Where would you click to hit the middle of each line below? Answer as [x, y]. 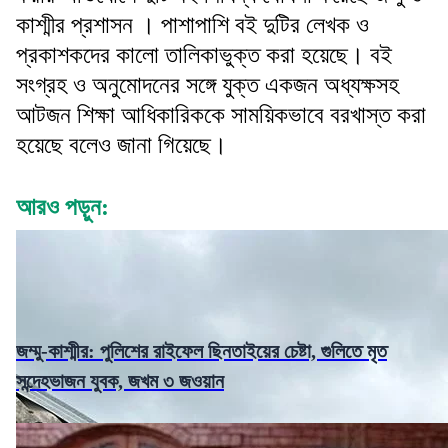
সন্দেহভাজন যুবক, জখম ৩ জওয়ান [120, 381]
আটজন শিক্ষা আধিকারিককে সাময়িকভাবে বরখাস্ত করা [221, 114]
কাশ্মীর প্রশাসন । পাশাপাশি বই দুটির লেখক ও [192, 24]
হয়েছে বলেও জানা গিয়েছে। [121, 144]
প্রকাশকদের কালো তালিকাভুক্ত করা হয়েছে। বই [204, 54]
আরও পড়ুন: [62, 206]
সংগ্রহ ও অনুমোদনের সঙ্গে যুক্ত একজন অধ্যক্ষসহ [207, 84]
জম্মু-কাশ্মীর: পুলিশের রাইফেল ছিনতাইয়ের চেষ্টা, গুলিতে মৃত [201, 351]
